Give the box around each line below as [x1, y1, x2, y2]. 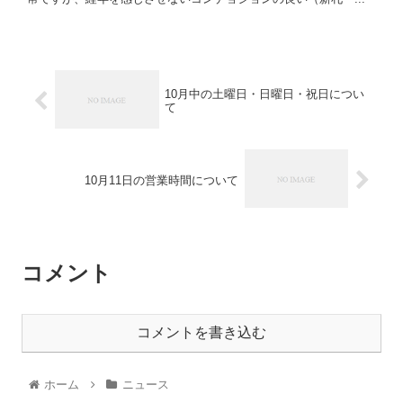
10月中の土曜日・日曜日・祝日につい [164, 87, 364, 102]
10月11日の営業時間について [85, 173, 239, 187]
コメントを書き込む [137, 325, 266, 341]
